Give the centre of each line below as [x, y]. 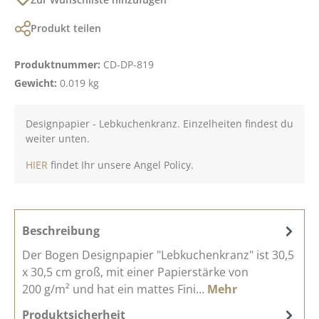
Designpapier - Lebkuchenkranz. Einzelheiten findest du [159, 123]
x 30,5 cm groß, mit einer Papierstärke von [135, 272]
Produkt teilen [66, 28]
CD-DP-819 [129, 64]
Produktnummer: [59, 64]
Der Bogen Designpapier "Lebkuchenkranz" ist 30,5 [158, 255]
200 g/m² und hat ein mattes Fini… [115, 289]
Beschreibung [61, 230]
